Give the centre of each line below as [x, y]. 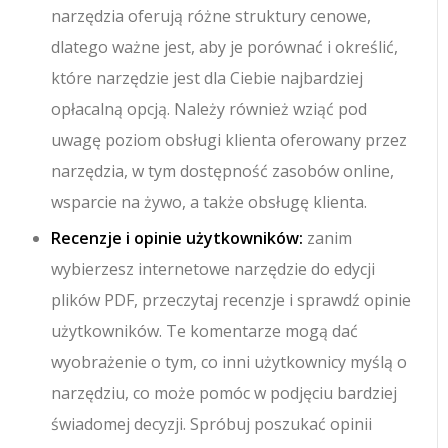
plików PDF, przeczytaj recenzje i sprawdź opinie [231, 299]
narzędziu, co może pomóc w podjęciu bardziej [224, 392]
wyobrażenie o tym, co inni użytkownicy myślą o [229, 361]
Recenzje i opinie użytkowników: [177, 237]
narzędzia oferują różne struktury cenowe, [211, 15]
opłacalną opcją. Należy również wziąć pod [209, 108]
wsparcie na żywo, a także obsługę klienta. [209, 201]
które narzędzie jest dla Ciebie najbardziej [207, 77]
